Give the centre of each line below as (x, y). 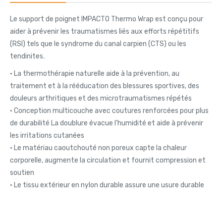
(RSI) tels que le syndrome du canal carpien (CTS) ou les (98, 44)
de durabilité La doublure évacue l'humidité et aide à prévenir (107, 123)
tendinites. (27, 56)
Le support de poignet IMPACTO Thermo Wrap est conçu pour (107, 19)
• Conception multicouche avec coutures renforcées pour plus (109, 111)
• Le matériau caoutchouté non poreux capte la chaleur (98, 148)
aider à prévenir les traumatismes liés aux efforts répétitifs (105, 31)
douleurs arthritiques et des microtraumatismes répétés (101, 98)
